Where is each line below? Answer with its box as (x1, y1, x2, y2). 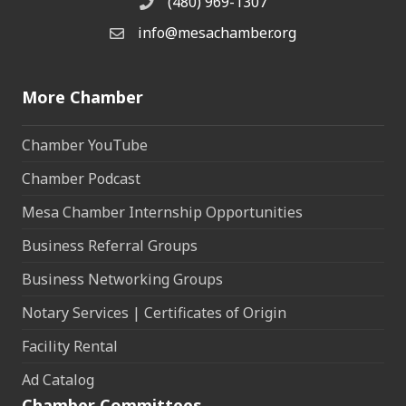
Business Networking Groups (22, 269, 223, 290)
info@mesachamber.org (138, 23, 296, 43)
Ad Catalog (22, 370, 94, 391)
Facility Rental (22, 336, 118, 357)
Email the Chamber (109, 25, 239, 46)
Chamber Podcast (22, 169, 140, 189)
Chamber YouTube (22, 135, 148, 156)
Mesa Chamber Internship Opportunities (22, 202, 303, 223)
